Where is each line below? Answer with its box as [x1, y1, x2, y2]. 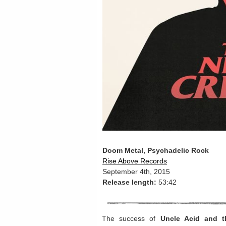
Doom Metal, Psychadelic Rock [102, 146, 209, 154]
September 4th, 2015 [102, 167, 170, 176]
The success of [102, 214, 160, 222]
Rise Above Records [102, 157, 167, 165]
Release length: [102, 178, 156, 186]
